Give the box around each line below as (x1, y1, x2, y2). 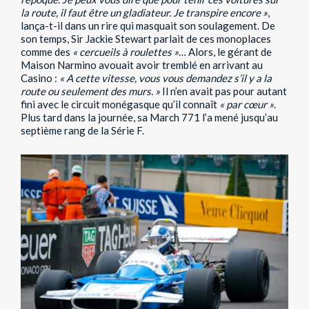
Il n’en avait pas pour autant (160, 85, 287, 98)
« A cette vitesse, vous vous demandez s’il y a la (59, 72, 272, 85)
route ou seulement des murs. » (21, 85, 160, 98)
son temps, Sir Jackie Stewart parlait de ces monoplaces (21, 32, 271, 46)
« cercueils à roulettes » (72, 46, 179, 59)
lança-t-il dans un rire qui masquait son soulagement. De (21, 19, 275, 32)
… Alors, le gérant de (179, 46, 272, 59)
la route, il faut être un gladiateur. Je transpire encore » (21, 6, 268, 19)
